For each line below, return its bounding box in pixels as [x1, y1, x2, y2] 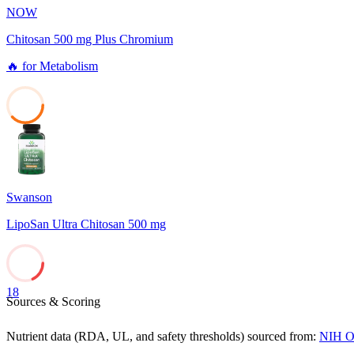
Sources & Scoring [6, 295, 100, 309]
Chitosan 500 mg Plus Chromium [6, 32, 173, 47]
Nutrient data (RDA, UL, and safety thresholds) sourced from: [6, 330, 316, 344]
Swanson [6, 190, 52, 205]
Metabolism [40, 59, 98, 73]
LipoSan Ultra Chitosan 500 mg [6, 217, 166, 232]
